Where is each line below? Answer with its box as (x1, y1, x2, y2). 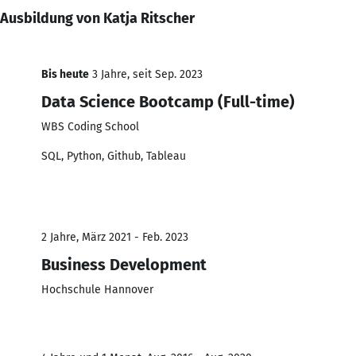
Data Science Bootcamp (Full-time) (41, 91, 295, 111)
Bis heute (41, 67, 89, 81)
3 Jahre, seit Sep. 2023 (89, 67, 203, 81)
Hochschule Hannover (41, 282, 153, 296)
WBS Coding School (41, 119, 139, 133)
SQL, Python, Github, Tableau (41, 149, 186, 163)
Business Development (41, 254, 207, 274)
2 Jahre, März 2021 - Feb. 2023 (41, 230, 188, 244)
